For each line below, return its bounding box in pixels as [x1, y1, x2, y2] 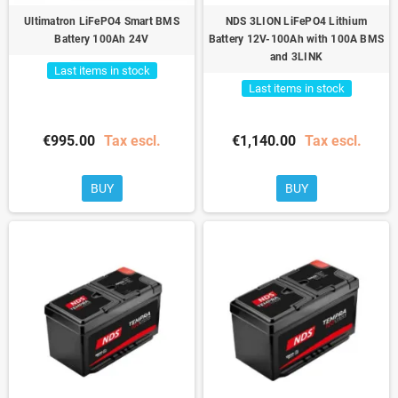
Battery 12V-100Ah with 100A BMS [208, 32, 385, 45]
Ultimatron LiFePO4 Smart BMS [24, 14, 179, 28]
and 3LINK [269, 50, 323, 63]
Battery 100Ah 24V [54, 32, 149, 45]
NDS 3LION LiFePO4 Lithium [226, 14, 367, 28]
